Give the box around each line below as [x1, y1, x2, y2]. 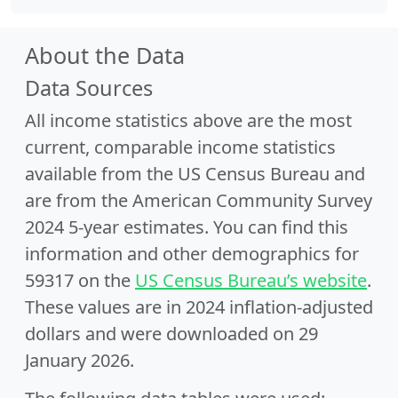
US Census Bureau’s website [135, 268, 367, 292]
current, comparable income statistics [25, 135, 336, 159]
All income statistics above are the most [25, 108, 352, 132]
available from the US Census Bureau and [25, 162, 365, 186]
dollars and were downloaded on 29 [25, 322, 318, 346]
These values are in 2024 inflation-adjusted [25, 295, 373, 319]
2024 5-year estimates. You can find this [25, 215, 348, 239]
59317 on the [25, 268, 135, 292]
